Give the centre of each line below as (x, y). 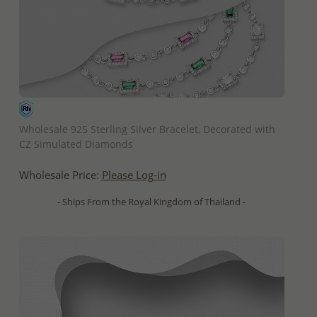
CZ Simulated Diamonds (76, 144)
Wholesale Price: (60, 175)
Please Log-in (134, 175)
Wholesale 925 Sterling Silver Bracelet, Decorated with (147, 129)
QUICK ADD (151, 109)
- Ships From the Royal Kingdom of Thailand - (151, 201)
